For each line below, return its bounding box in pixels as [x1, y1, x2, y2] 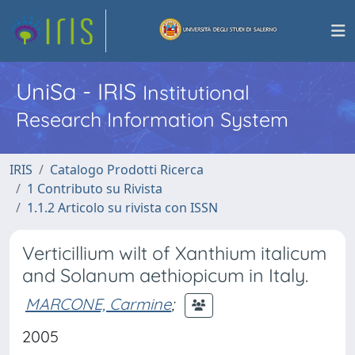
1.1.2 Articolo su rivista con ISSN [27, 199, 218, 216]
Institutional [143, 80, 250, 105]
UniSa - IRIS [16, 77, 143, 105]
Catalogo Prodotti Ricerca [50, 161, 204, 178]
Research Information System [16, 107, 288, 132]
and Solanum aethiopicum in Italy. [22, 264, 308, 287]
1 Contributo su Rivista [27, 180, 162, 197]
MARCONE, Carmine [25, 293, 171, 314]
